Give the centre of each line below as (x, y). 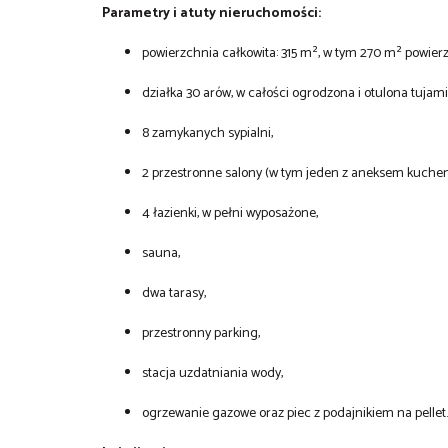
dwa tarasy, (174, 293)
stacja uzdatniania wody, (212, 373)
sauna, (161, 253)
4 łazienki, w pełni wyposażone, (230, 213)
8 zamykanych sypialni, (207, 133)
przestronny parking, (201, 333)
